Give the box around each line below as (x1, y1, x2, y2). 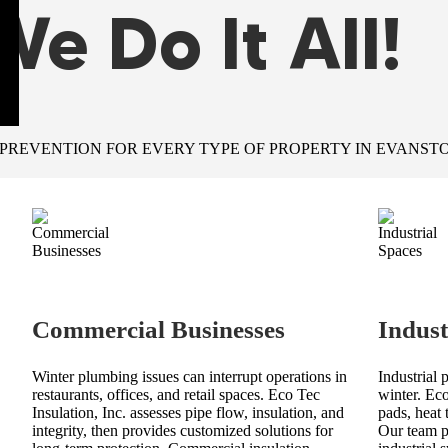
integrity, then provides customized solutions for (31, 422, 333, 440)
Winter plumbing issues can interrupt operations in (31, 368, 347, 386)
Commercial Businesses (31, 316, 285, 344)
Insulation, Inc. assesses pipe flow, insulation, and (31, 404, 344, 422)
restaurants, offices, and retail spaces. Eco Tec (31, 386, 320, 404)
